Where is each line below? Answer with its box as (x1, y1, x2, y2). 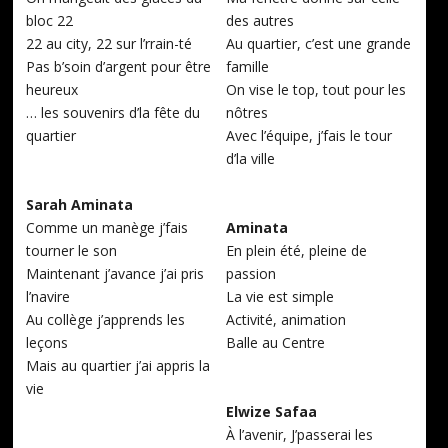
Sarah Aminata (26, 195, 134, 215)
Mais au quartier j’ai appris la (26, 356, 211, 376)
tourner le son (26, 241, 118, 261)
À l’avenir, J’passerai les (225, 425, 373, 445)
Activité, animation (225, 310, 346, 330)
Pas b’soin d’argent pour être (26, 57, 212, 77)
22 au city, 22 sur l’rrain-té (26, 34, 193, 54)
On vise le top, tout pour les (225, 80, 406, 100)
